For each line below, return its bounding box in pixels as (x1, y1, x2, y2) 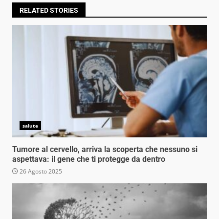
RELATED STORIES (20, 6, 78, 14)
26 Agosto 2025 (18, 167, 62, 175)
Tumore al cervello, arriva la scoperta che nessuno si (12, 144, 197, 154)
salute (22, 122, 38, 129)
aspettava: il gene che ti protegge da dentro (12, 154, 165, 164)
